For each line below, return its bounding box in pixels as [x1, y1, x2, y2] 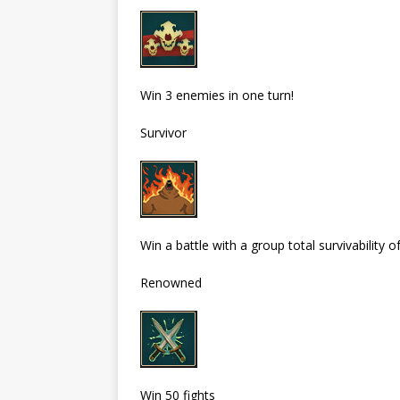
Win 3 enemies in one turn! [140, 86, 294, 104]
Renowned [140, 273, 202, 291]
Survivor [140, 123, 187, 141]
